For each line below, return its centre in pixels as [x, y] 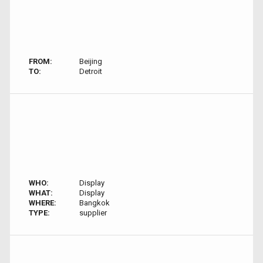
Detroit [90, 71]
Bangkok [94, 203]
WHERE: [43, 203]
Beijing [90, 61]
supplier [93, 213]
